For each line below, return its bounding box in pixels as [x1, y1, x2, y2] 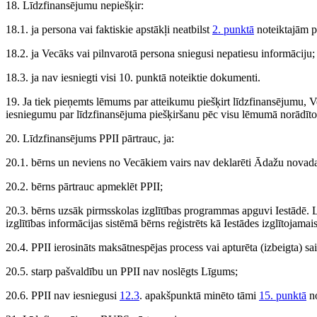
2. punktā [212, 23, 254, 36]
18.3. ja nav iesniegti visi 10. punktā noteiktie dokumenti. [6, 71, 260, 84]
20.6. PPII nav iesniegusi [6, 289, 120, 302]
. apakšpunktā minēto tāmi [139, 289, 259, 302]
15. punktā [259, 289, 306, 302]
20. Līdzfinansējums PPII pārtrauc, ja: [6, 132, 174, 145]
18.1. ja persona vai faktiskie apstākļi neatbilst [6, 23, 212, 36]
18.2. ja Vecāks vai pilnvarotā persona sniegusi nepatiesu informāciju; [6, 47, 315, 60]
